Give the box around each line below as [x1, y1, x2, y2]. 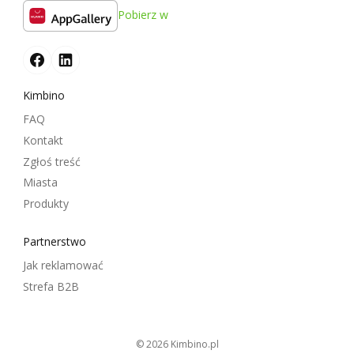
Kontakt [23, 132, 63, 148]
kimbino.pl [175, 337, 219, 351]
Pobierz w [118, 7, 168, 23]
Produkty [23, 195, 69, 211]
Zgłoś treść [23, 153, 81, 169]
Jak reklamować [23, 258, 104, 273]
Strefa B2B [23, 278, 79, 294]
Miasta [23, 175, 58, 190]
